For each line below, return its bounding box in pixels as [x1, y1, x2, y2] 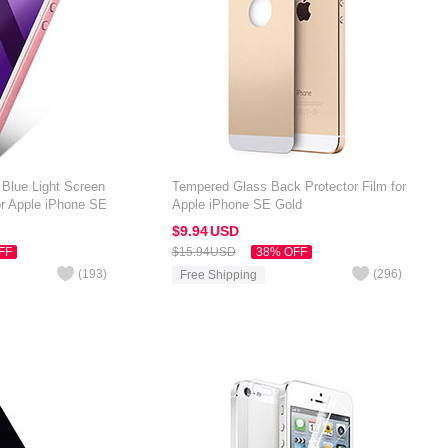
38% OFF [256, 245, 307, 259]
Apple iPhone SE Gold [172, 197, 302, 212]
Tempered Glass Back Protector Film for [172, 179, 406, 194]
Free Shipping [180, 268, 257, 282]
